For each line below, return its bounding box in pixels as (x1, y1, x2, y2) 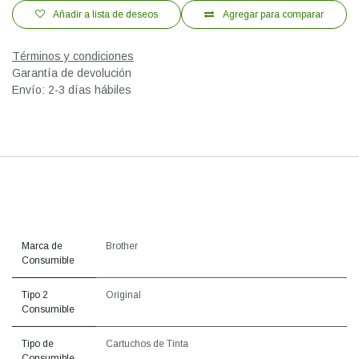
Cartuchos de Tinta (106, 338, 188, 350)
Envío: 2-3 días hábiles (12, 83, 131, 97)
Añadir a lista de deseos (53, 9, 158, 21)
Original (106, 289, 141, 301)
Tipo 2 (22, 289, 48, 301)
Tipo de (22, 338, 54, 350)
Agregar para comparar (223, 9, 324, 21)
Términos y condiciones (12, 50, 134, 63)
